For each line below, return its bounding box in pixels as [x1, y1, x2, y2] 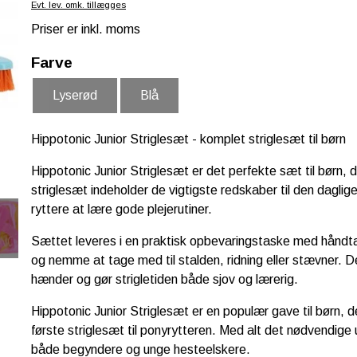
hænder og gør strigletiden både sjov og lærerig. [31, 273, 298, 287]
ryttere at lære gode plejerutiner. [31, 202, 212, 217]
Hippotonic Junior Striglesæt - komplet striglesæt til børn [31, 132, 346, 147]
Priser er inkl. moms [31, 22, 140, 37]
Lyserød [53, 88, 97, 103]
